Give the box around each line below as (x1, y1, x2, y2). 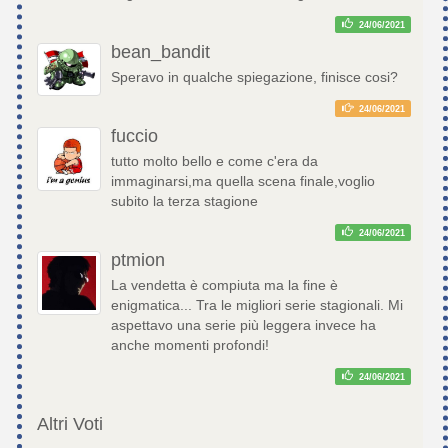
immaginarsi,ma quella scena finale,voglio (111, 173, 375, 190)
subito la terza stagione (111, 193, 258, 210)
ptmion (111, 250, 165, 271)
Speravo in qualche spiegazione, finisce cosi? (111, 69, 398, 86)
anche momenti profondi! (111, 337, 269, 354)
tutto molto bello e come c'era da (111, 153, 318, 170)
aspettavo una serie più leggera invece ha (111, 317, 376, 334)
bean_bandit (111, 42, 210, 63)
